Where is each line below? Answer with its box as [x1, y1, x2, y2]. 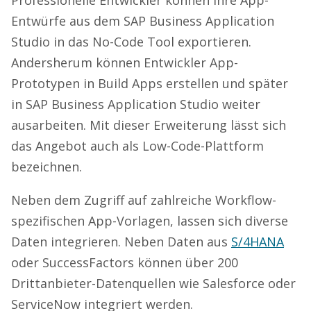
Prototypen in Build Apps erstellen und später [11, 74, 288, 92]
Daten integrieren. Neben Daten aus [11, 233, 231, 250]
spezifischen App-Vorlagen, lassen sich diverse [11, 212, 288, 229]
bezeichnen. [11, 158, 82, 175]
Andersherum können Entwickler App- [11, 53, 238, 71]
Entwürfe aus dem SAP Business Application [11, 12, 274, 29]
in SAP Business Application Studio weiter [11, 95, 260, 112]
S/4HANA [231, 233, 284, 250]
